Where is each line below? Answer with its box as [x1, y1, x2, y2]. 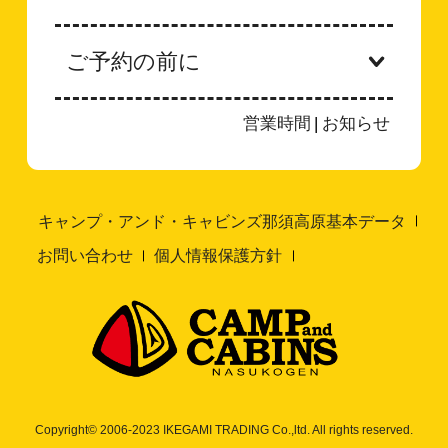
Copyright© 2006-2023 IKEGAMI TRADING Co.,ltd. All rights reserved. [35, 422, 413, 437]
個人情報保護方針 [154, 247, 283, 265]
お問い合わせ [37, 247, 134, 265]
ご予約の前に [66, 48, 202, 74]
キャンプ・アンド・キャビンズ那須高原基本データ [38, 212, 407, 230]
